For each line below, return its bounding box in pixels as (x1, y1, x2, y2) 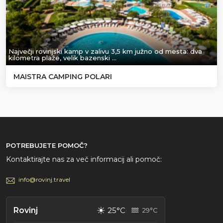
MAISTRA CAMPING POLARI (13, 72, 112, 81)
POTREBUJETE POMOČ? (6, 141, 88, 149)
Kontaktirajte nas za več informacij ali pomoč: (6, 154, 162, 164)
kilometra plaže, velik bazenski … (8, 53, 116, 62)
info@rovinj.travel (18, 175, 70, 183)
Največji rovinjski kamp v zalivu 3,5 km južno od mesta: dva (8, 47, 202, 55)
